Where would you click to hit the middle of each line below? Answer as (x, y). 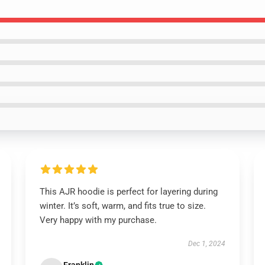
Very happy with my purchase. (98, 220)
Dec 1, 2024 (207, 244)
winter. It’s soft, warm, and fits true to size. (122, 206)
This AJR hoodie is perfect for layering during (128, 192)
